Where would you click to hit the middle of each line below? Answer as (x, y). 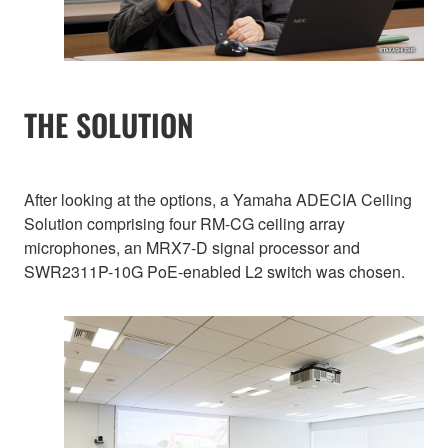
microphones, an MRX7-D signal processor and (192, 247)
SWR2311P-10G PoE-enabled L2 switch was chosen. (214, 271)
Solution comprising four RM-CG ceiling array (184, 223)
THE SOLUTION (109, 124)
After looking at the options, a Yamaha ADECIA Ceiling (218, 199)
